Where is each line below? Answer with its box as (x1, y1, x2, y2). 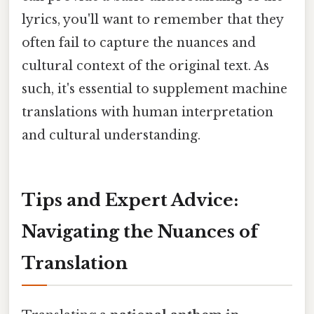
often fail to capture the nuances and (22, 34, 256, 50)
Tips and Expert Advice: (22, 189, 238, 210)
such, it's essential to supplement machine (22, 81, 287, 97)
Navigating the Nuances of (22, 221, 258, 242)
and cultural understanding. (22, 127, 200, 143)
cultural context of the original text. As (22, 57, 269, 74)
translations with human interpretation (22, 104, 273, 120)
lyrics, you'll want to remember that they (22, 11, 283, 27)
